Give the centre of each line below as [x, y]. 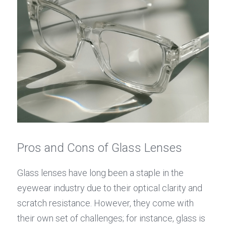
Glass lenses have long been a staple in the [100, 173]
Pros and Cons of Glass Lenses [100, 148]
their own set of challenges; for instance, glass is [111, 218]
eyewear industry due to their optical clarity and [110, 188]
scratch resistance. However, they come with [105, 203]
